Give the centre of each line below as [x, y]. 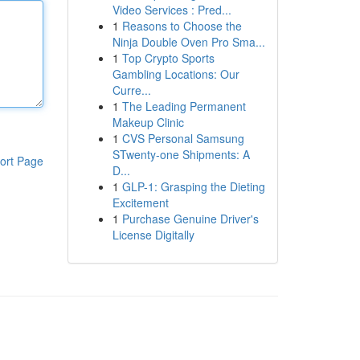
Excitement [140, 202]
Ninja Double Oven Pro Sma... [188, 42]
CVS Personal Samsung [183, 138]
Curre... [131, 90]
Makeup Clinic [148, 122]
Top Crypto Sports [168, 58]
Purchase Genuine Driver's [190, 219]
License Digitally [153, 235]
